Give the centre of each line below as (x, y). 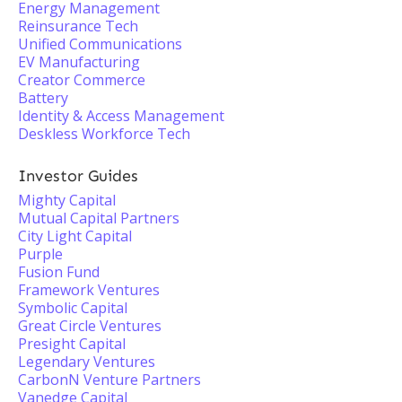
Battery (43, 98)
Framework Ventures (89, 290)
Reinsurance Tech (78, 26)
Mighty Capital (67, 200)
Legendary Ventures (87, 362)
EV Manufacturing (79, 62)
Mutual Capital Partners (99, 218)
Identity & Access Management (121, 116)
